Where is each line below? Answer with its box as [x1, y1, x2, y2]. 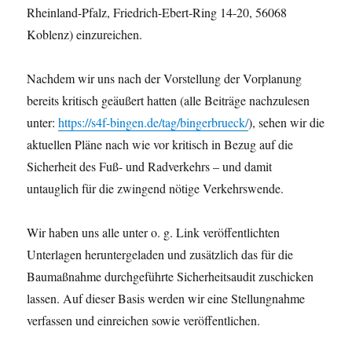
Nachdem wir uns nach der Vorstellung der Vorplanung [27, 69, 302, 86]
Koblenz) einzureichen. [27, 25, 143, 42]
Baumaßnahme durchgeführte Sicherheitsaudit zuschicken [27, 267, 314, 284]
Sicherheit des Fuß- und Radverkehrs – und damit [27, 157, 273, 174]
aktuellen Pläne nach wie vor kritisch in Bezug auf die [27, 135, 294, 152]
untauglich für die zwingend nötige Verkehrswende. [27, 179, 284, 196]
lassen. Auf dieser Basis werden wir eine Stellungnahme [27, 289, 306, 306]
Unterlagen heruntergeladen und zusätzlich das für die [27, 245, 294, 262]
